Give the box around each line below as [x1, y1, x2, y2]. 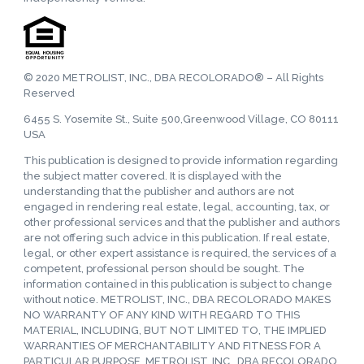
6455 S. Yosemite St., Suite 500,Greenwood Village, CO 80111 [24, 113, 339, 126]
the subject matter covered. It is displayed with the [24, 170, 282, 183]
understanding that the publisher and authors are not [24, 185, 294, 198]
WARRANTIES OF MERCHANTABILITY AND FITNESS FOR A [24, 340, 321, 353]
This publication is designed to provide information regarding [24, 154, 338, 167]
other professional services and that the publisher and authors [24, 216, 340, 229]
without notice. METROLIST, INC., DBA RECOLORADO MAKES [24, 293, 331, 306]
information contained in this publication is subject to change [24, 278, 332, 291]
